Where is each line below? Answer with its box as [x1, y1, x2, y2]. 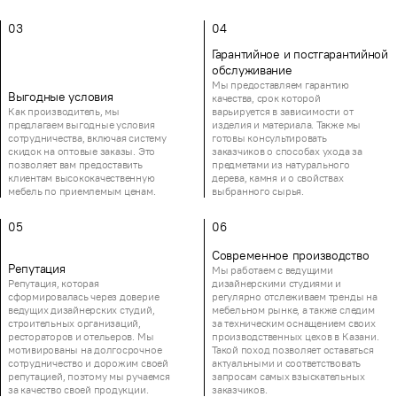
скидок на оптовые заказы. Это [8, 144, 156, 159]
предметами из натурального [212, 158, 350, 172]
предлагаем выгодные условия [8, 118, 155, 132]
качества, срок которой [212, 91, 321, 105]
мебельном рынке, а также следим [212, 303, 375, 317]
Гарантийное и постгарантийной [212, 46, 388, 63]
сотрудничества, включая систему [8, 131, 167, 145]
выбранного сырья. [212, 184, 304, 198]
